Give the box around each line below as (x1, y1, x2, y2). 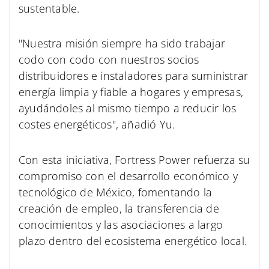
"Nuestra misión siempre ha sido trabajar (19, 36, 226, 51)
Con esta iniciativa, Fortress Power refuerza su (19, 152, 250, 167)
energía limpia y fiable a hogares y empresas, (19, 85, 244, 100)
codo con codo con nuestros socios (19, 52, 199, 67)
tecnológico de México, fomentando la (19, 184, 213, 199)
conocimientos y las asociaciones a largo (19, 217, 223, 232)
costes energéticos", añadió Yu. (19, 117, 175, 132)
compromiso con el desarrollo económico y (19, 168, 238, 183)
